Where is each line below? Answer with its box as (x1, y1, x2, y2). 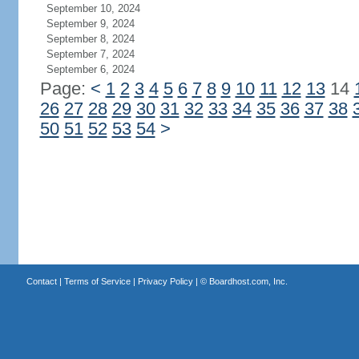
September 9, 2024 (46, 18, 135, 30)
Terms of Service (63, 276, 131, 286)
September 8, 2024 (46, 33, 135, 45)
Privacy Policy (137, 276, 193, 286)
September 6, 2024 (46, 63, 135, 75)
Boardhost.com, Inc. (208, 276, 288, 286)
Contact (26, 276, 57, 286)
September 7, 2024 (46, 48, 135, 60)
